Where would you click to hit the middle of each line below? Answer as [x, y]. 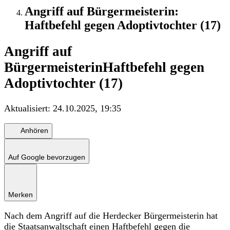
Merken [21, 194]
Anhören [34, 131]
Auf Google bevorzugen [47, 157]
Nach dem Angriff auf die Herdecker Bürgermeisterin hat [111, 215]
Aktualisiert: [28, 108]
